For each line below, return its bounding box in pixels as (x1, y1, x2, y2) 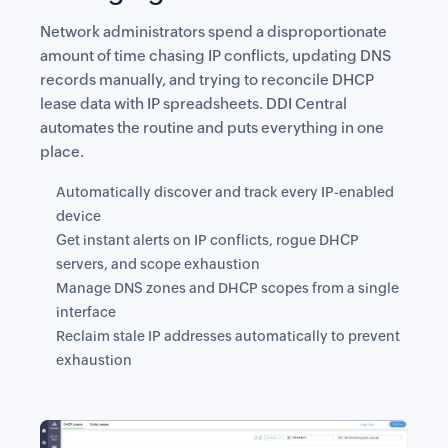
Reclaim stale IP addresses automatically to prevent (56, 328, 400, 344)
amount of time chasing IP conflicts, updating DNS (40, 47, 391, 64)
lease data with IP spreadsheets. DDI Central (40, 95, 347, 112)
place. (40, 143, 84, 160)
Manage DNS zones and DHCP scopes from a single (56, 280, 399, 296)
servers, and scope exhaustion (56, 256, 260, 272)
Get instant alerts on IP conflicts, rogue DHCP (56, 232, 359, 248)
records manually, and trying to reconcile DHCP (40, 71, 374, 88)
